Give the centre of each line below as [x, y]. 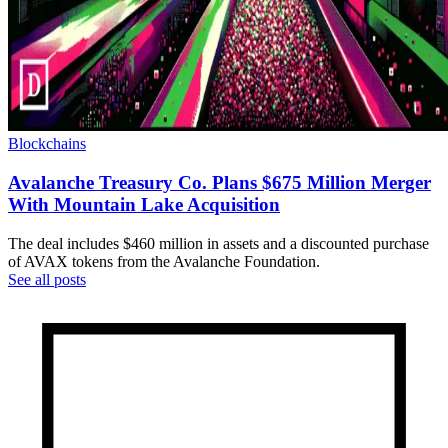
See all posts [47, 279]
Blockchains [47, 144]
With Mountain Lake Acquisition [144, 205]
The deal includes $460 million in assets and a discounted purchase [218, 243]
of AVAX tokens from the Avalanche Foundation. [164, 261]
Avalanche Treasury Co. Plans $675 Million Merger [219, 183]
